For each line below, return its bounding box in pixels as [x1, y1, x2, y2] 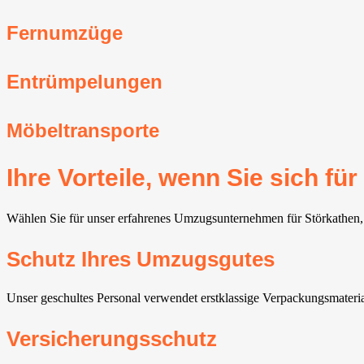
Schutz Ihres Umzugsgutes [6, 248, 275, 271]
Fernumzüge [6, 22, 123, 45]
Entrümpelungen [6, 71, 162, 93]
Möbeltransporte [6, 119, 159, 142]
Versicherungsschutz [6, 327, 217, 350]
